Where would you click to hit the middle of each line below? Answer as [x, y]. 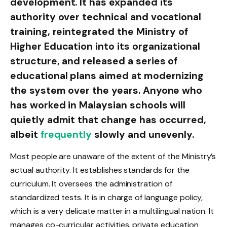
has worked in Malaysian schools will [98, 105]
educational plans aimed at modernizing [107, 76]
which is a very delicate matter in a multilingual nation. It [112, 211]
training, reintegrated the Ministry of [99, 32]
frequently [66, 135]
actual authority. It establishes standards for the [100, 170]
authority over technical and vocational [106, 17]
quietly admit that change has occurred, [108, 120]
